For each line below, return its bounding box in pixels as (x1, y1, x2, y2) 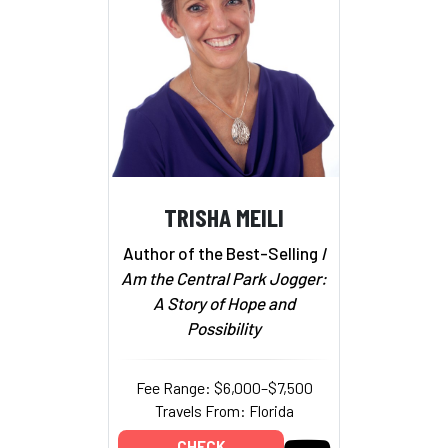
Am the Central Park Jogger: (121, 267, 327, 288)
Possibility (187, 317, 261, 338)
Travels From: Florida (154, 400, 294, 420)
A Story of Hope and (153, 292, 295, 313)
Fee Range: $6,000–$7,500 (135, 377, 313, 397)
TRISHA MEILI (164, 201, 284, 233)
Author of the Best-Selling (123, 242, 318, 263)
